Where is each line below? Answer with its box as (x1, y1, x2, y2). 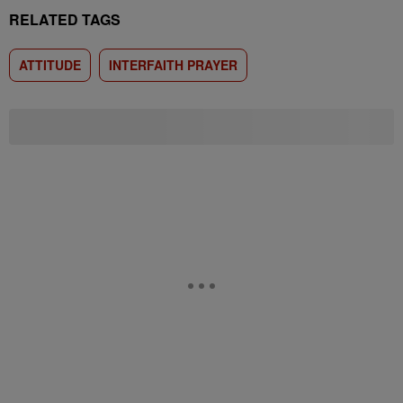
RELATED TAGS (9, 9, 121, 30)
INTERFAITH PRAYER (109, 56, 237, 74)
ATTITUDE (19, 56, 81, 74)
